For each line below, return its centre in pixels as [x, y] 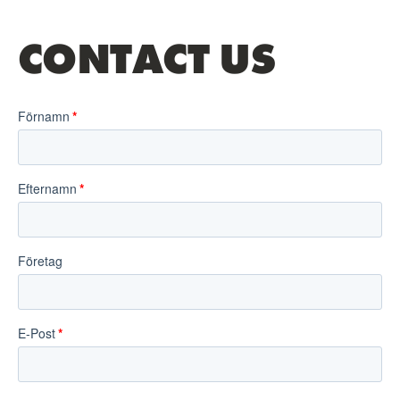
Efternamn [47, 188]
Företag [40, 261]
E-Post [37, 333]
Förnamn [44, 116]
